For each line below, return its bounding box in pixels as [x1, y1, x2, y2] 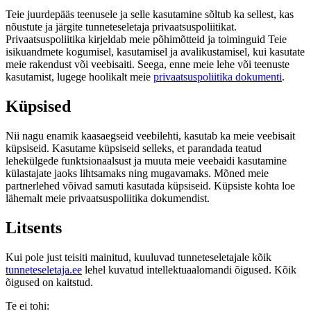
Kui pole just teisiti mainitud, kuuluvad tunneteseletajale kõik [6, 251, 271, 263]
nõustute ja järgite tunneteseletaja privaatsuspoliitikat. [6, 20, 237, 33]
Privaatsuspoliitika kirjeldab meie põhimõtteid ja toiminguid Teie [6, 33, 287, 45]
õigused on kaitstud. [6, 276, 93, 288]
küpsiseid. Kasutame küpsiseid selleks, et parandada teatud [6, 142, 262, 154]
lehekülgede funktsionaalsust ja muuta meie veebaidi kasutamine [6, 154, 287, 167]
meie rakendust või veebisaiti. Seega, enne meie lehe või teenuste [6, 58, 289, 70]
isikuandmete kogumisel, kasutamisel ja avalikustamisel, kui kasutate [6, 45, 305, 58]
